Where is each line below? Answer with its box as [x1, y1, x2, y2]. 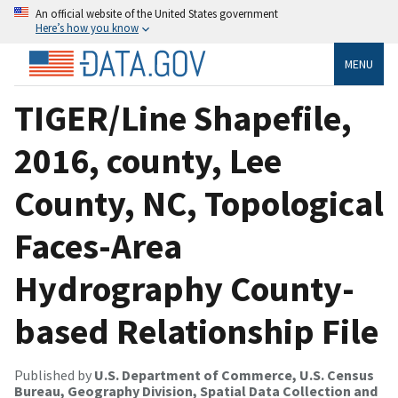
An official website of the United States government [36, 6, 278, 20]
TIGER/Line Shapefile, [14, 95, 352, 140]
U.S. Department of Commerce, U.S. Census [94, 365, 374, 384]
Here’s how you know [36, 20, 139, 35]
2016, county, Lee [14, 138, 282, 183]
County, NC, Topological [14, 180, 384, 226]
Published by [14, 365, 94, 384]
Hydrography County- [14, 266, 354, 311]
